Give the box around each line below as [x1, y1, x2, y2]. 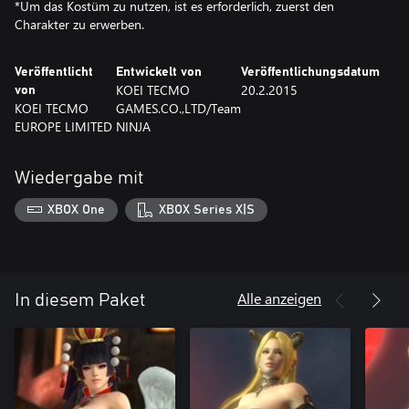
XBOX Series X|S [158, 203, 255, 216]
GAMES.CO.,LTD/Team [116, 100, 241, 117]
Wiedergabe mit [15, 169, 144, 187]
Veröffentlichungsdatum [241, 66, 380, 79]
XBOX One [47, 203, 106, 216]
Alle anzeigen [237, 288, 321, 308]
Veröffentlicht [15, 66, 93, 79]
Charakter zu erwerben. [15, 16, 144, 33]
